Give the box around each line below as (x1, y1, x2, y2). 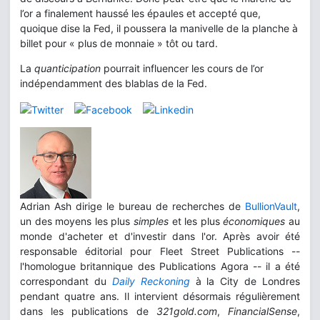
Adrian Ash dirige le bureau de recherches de (20, 199, 245, 212)
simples (134, 214, 172, 227)
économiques (223, 214, 289, 227)
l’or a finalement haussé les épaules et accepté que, (20, 7, 261, 19)
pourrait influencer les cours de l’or (101, 62, 264, 74)
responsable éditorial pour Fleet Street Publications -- (20, 244, 300, 257)
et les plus (171, 214, 224, 227)
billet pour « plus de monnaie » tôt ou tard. (20, 37, 218, 49)
